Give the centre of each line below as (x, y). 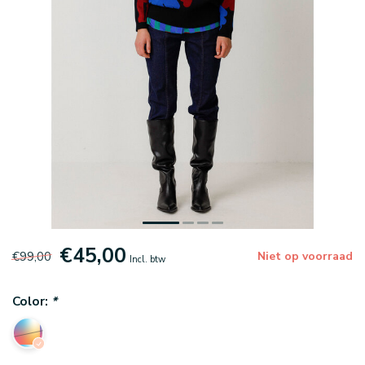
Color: (32, 301)
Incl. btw (147, 260)
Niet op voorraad (305, 257)
